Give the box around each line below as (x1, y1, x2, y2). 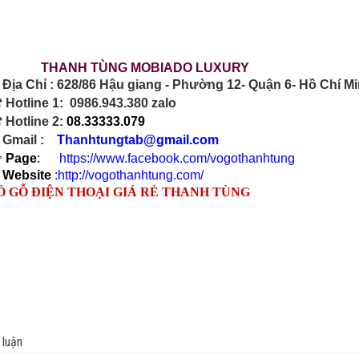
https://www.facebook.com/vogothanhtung (59, 151, 295, 166)
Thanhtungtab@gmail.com (57, 133, 219, 147)
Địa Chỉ (2, 78, 46, 92)
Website (2, 168, 51, 183)
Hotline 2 (6, 115, 59, 129)
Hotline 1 (6, 96, 59, 111)
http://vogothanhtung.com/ (58, 168, 204, 183)
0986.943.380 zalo (70, 96, 176, 111)
